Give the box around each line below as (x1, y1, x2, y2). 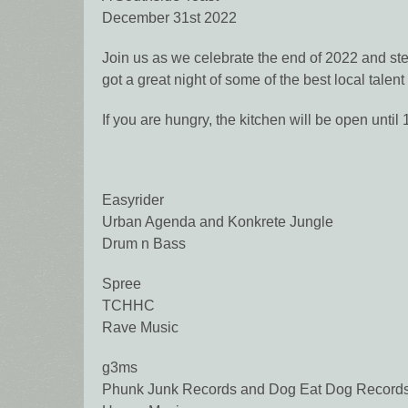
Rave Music (102, 320, 178, 336)
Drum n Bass (102, 236, 186, 252)
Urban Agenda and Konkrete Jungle (102, 214, 333, 230)
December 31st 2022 (102, 10, 237, 26)
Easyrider (102, 192, 164, 209)
